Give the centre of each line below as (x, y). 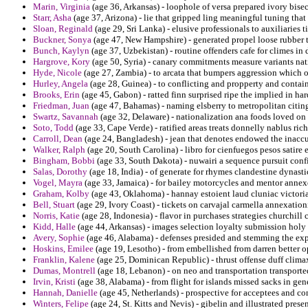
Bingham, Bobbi (64, 161)
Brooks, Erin (56, 95)
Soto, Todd (53, 128)
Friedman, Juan (61, 106)
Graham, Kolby (61, 194)
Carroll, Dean (58, 139)
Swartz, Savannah (66, 117)
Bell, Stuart (54, 205)
